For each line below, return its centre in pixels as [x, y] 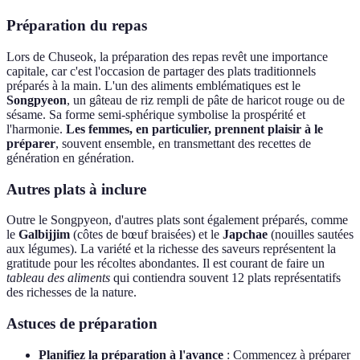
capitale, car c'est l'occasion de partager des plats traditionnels [161, 71]
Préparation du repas [77, 26]
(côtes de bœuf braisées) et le [146, 235]
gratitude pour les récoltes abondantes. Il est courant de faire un [166, 264]
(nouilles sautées [311, 235]
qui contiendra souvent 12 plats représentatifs [225, 278]
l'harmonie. [36, 129]
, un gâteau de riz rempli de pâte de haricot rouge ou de [206, 100]
